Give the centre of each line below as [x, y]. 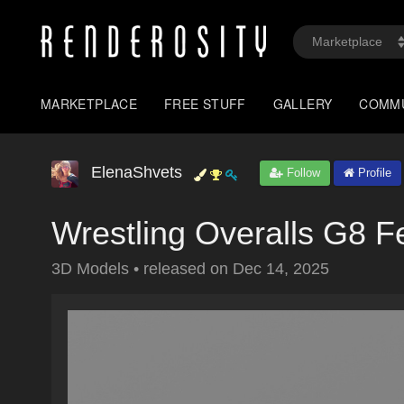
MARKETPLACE [89, 104]
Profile [373, 173]
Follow [302, 173]
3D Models [92, 269]
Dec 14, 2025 [281, 269]
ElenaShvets [137, 172]
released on [188, 269]
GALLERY [303, 104]
